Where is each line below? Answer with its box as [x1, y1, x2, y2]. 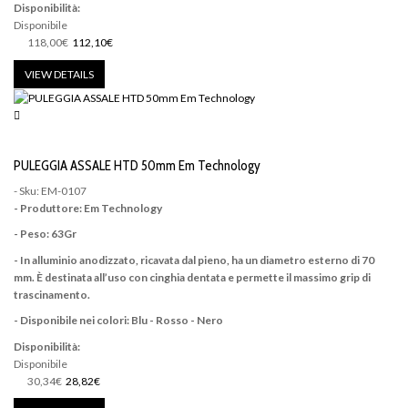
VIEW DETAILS [25, 66, 94, 81]
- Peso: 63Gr [14, 227, 76, 241]
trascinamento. [14, 287, 90, 301]
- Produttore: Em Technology [14, 200, 162, 215]
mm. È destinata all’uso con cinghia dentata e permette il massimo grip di [14, 270, 371, 284]
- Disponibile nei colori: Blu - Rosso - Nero [14, 313, 223, 328]
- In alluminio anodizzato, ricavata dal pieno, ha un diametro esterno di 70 [14, 252, 374, 267]
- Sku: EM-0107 [14, 183, 87, 198]
